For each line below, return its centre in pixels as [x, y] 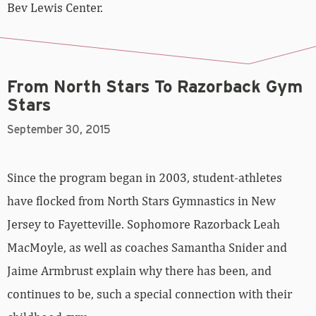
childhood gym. [49, 303]
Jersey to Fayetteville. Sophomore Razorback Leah [144, 210]
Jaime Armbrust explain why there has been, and [139, 257]
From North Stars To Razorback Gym [155, 74]
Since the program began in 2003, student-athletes [145, 164]
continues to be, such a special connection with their [150, 280]
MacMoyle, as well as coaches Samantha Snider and [147, 233]
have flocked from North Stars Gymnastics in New [141, 187]
